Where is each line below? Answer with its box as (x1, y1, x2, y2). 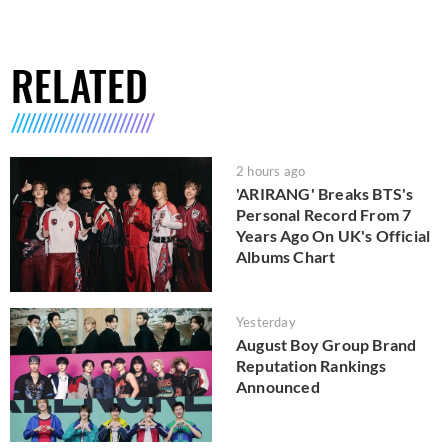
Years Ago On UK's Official (236, 226, 431, 246)
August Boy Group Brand (236, 334, 417, 354)
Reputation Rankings (236, 355, 386, 375)
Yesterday (236, 313, 296, 330)
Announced (236, 376, 320, 396)
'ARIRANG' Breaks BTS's (236, 184, 414, 204)
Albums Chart (236, 247, 336, 267)
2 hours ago (236, 163, 306, 180)
